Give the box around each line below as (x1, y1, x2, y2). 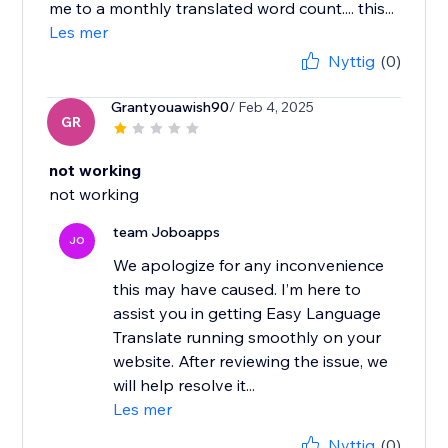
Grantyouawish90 (111, 98, 230, 117)
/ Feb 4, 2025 (229, 98, 315, 117)
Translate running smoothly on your (113, 327, 382, 348)
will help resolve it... (113, 375, 256, 396)
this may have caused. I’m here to (113, 279, 362, 300)
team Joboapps (113, 223, 221, 242)
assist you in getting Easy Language (113, 303, 382, 324)
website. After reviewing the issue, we (113, 351, 389, 372)
